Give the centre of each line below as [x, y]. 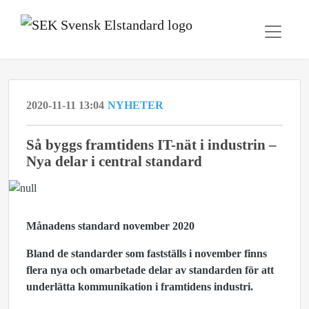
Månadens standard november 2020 [110, 226]
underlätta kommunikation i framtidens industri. [140, 287]
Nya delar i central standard [114, 161]
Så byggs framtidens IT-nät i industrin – [151, 144]
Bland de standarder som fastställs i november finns [147, 253]
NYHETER [136, 105]
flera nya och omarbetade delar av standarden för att [150, 270]
